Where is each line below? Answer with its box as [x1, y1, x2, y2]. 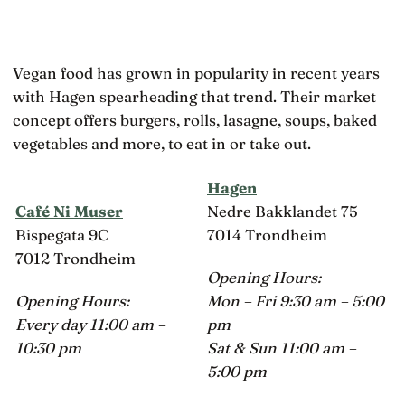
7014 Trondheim [207, 225, 327, 245]
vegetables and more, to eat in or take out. [13, 133, 311, 153]
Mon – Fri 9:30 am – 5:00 [207, 290, 384, 310]
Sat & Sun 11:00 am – [207, 337, 356, 357]
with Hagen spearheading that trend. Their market [13, 86, 376, 106]
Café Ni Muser [15, 202, 123, 221]
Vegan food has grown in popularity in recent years [13, 62, 380, 82]
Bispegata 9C [15, 225, 108, 245]
